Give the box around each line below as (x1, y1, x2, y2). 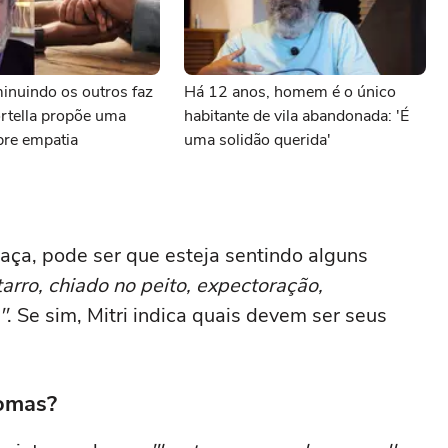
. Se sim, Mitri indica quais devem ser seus (7, 302, 387, 329)
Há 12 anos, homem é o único (184, 81, 396, 103)
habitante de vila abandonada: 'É (184, 105, 409, 127)
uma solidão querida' (184, 129, 331, 151)
